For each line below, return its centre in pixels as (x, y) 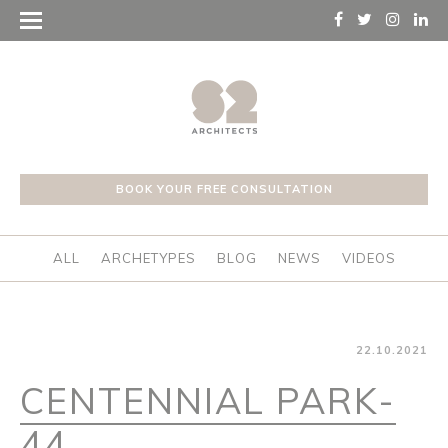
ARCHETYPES (148, 257)
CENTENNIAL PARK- (208, 400)
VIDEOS (368, 257)
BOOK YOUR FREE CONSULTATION (224, 188)
